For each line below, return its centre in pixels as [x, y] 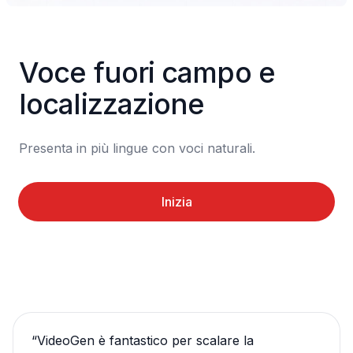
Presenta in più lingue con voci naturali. [137, 148]
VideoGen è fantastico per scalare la [145, 340]
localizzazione [112, 104]
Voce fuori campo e [147, 72]
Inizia [176, 202]
